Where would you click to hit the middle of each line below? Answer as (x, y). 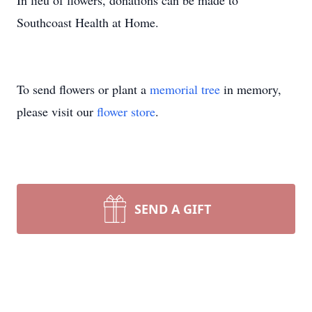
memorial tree (185, 89)
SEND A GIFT (173, 209)
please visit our (57, 111)
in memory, (251, 89)
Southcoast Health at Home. (88, 22)
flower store (126, 111)
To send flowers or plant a (83, 89)
